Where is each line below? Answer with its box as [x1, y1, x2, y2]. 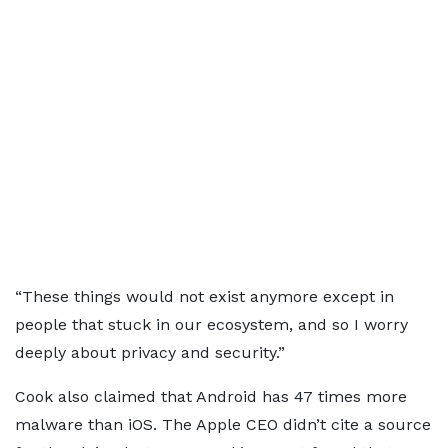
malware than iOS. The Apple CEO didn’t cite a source [15, 415, 431, 434]
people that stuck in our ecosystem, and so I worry [15, 315, 408, 334]
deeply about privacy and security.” [15, 343, 285, 362]
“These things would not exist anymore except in [15, 287, 394, 306]
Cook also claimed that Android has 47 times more [15, 387, 407, 406]
